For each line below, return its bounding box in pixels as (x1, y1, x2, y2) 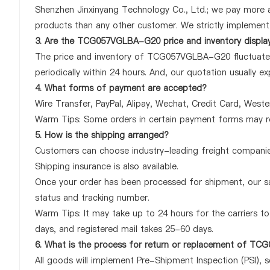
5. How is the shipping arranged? (35, 129, 169, 141)
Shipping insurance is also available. (35, 160, 178, 172)
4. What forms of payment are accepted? (35, 82, 207, 94)
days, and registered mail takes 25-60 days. (35, 223, 213, 235)
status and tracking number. (35, 192, 149, 204)
